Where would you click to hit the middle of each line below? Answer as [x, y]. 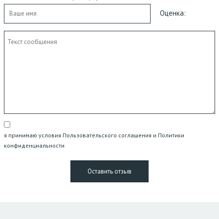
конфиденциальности [34, 146]
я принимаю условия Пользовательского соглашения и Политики [94, 135]
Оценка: [172, 13]
